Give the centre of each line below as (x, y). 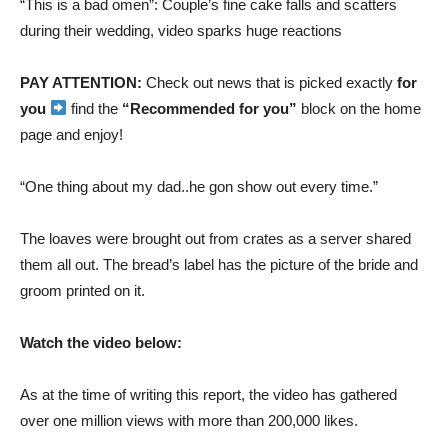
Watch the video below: (101, 342)
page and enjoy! (71, 134)
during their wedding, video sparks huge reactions (181, 30)
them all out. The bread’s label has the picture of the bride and (219, 264)
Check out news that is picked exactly (269, 82)
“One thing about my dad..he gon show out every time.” (199, 186)
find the (95, 108)
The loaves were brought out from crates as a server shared (215, 238)
